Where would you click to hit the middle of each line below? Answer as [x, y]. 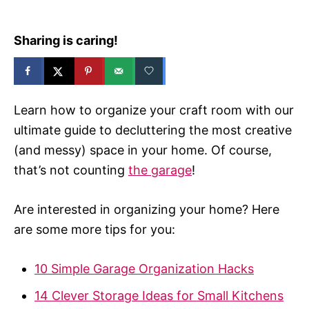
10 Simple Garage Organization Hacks [144, 268]
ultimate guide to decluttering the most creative [153, 130]
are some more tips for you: [94, 229]
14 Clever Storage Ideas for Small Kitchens [159, 295]
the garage [160, 170]
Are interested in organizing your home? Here [147, 209]
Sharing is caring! [66, 40]
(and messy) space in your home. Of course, [143, 150]
